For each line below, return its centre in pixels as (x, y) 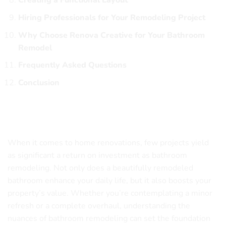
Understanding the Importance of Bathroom (102, 114)
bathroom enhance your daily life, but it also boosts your (109, 181)
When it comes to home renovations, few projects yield (108, 143)
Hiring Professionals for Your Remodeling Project (111, 17)
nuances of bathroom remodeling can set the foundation (109, 219)
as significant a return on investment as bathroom (97, 156)
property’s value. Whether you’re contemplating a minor (110, 193)
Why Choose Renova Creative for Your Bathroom (111, 35)
